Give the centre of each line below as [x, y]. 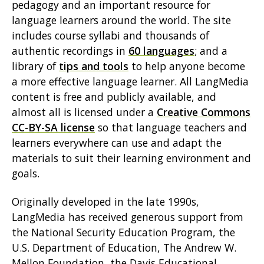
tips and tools [94, 66]
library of [35, 66]
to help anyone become [187, 66]
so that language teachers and [171, 128]
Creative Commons [204, 112]
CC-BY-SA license [53, 128]
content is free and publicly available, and [114, 97]
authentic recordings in [70, 51]
